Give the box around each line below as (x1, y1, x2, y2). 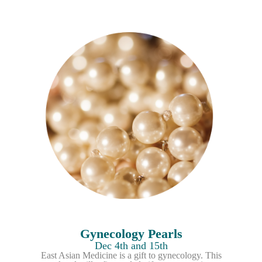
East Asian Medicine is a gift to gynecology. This (40, 250, 222, 261)
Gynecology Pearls (80, 226, 182, 242)
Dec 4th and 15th (94, 240, 168, 252)
